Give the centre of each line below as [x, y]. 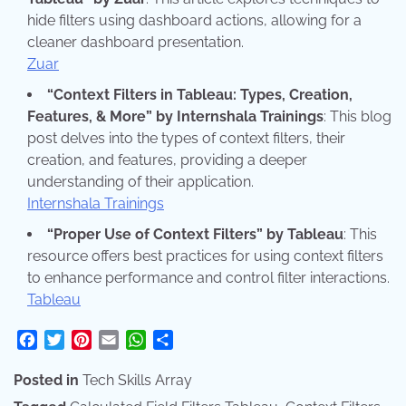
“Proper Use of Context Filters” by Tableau [195, 234]
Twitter [87, 339]
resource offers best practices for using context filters [205, 256]
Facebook [70, 339]
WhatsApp [182, 339]
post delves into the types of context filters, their [186, 138]
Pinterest [121, 339]
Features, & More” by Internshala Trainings [175, 116]
